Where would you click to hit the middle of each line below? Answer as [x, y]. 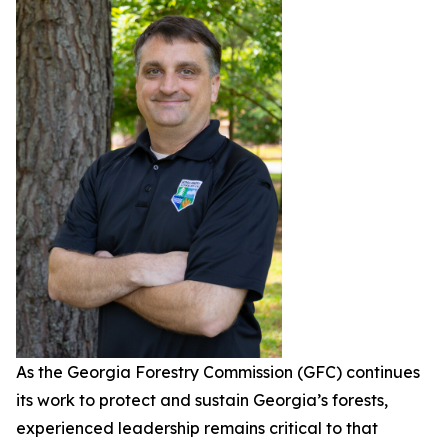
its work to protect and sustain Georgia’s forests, [202, 399]
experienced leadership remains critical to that [197, 427]
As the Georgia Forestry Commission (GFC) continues [218, 371]
